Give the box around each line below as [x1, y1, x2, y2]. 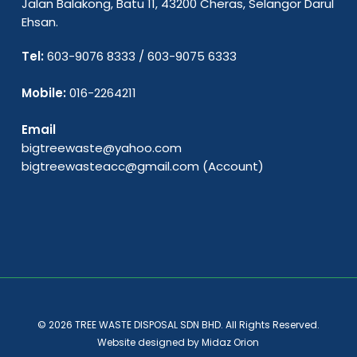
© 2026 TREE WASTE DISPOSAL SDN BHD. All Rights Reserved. [37, 318, 320, 331]
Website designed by [97, 335, 202, 349]
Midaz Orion [202, 335, 260, 349]
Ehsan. [21, 14, 58, 30]
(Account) [198, 158, 264, 175]
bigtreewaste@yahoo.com [21, 139, 182, 156]
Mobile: [21, 84, 69, 101]
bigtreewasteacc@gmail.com [21, 158, 199, 175]
